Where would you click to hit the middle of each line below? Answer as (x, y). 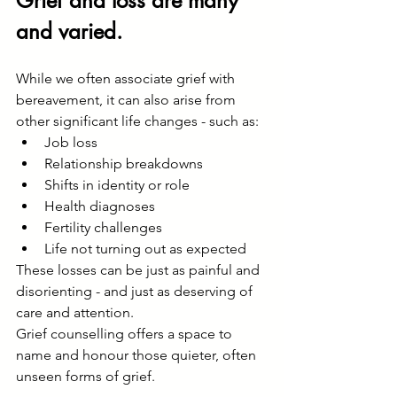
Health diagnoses (100, 206)
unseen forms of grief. (86, 376)
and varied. (69, 31)
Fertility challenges (103, 227)
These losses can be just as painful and (140, 270)
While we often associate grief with (127, 78)
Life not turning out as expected (145, 249)
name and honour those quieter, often (138, 355)
